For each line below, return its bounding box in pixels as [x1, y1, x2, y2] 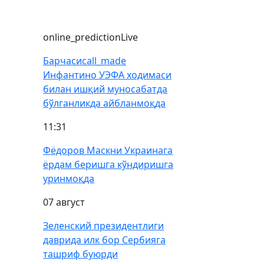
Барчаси [43, 54, 82, 67]
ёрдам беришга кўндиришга [43, 158, 173, 171]
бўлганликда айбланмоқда [43, 97, 166, 110]
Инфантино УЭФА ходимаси [43, 68, 171, 81]
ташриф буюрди [43, 247, 118, 260]
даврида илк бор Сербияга [43, 233, 166, 246]
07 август [43, 196, 85, 209]
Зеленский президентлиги [43, 219, 164, 232]
